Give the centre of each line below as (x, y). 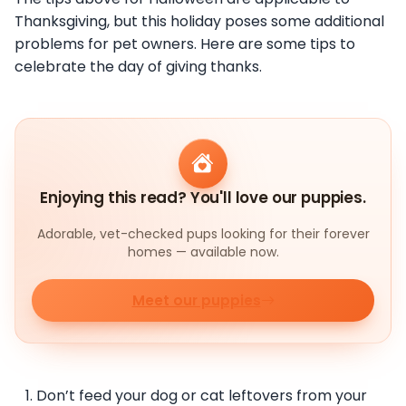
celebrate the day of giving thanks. (138, 67)
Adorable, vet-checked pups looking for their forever (203, 233)
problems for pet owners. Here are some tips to (185, 44)
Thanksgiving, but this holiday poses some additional (199, 22)
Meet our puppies (196, 301)
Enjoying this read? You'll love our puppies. (203, 197)
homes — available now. (203, 251)
